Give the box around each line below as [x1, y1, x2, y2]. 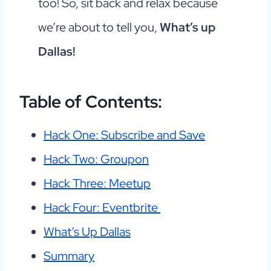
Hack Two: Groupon [44, 151, 149, 168]
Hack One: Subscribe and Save [44, 127, 205, 143]
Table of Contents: [19, 90, 162, 114]
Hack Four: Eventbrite [44, 200, 160, 216]
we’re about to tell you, [38, 19, 160, 36]
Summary [44, 248, 94, 264]
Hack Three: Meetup [44, 175, 151, 192]
